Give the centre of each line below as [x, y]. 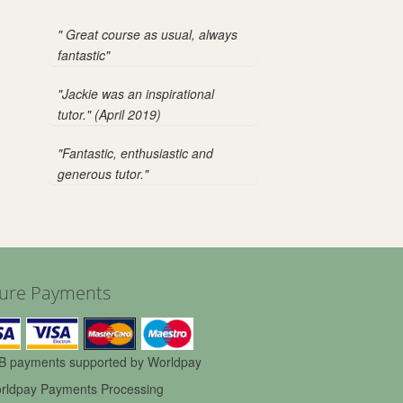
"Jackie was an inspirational [135, 94]
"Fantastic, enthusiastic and [135, 153]
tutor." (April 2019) [109, 114]
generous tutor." [103, 174]
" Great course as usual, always [147, 34]
